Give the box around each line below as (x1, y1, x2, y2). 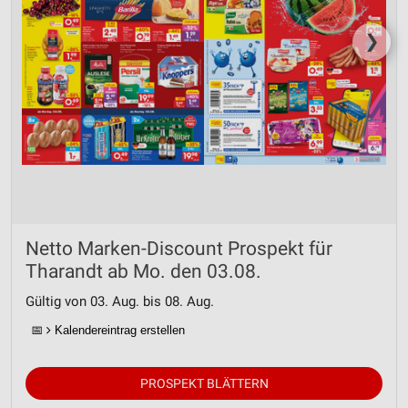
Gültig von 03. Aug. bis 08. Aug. (25, 293, 214, 310)
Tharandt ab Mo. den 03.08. (25, 260, 261, 282)
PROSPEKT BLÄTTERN (139, 376, 269, 391)
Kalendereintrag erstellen (51, 323, 185, 337)
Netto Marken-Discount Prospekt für (25, 238, 332, 260)
